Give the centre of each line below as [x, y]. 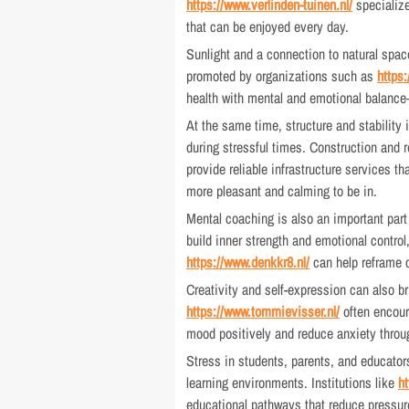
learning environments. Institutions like [293, 383]
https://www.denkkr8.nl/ [248, 262]
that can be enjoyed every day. [268, 26]
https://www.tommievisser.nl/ [263, 311]
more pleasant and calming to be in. [282, 191]
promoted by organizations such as [282, 76]
